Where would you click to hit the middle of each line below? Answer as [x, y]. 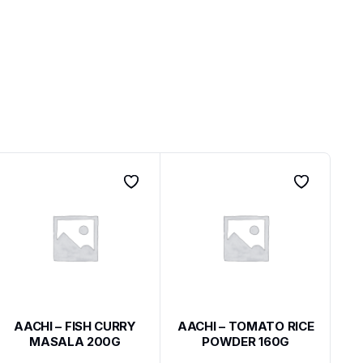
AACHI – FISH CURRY [75, 326]
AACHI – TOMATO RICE [246, 326]
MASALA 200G [75, 341]
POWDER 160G [246, 341]
